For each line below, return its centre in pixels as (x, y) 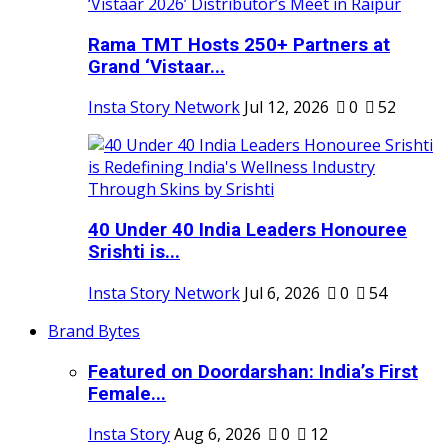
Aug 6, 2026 (217, 434)
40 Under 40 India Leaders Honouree (247, 230)
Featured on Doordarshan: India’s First (253, 371)
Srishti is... (134, 252)
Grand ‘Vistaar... (156, 66)
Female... (127, 393)
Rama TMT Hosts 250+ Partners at (239, 44)
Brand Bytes (94, 330)
